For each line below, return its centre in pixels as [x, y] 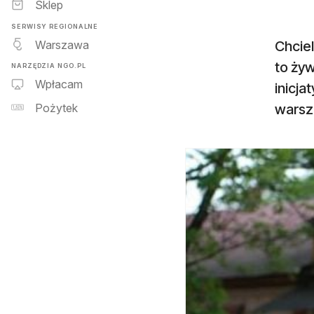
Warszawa [62, 45]
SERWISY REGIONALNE [55, 26]
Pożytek [56, 108]
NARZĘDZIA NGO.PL [49, 65]
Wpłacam [59, 84]
